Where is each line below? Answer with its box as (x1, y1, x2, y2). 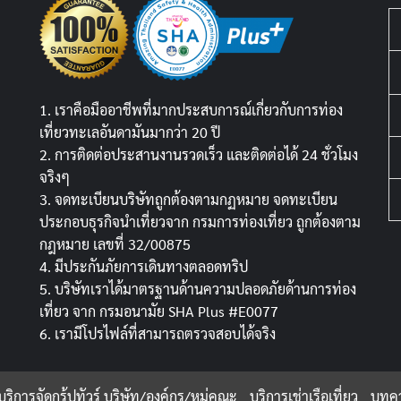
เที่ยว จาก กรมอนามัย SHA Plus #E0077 (39, 301, 278, 320)
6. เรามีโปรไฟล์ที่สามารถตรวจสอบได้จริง (39, 323, 276, 343)
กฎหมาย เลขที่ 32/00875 (39, 234, 191, 253)
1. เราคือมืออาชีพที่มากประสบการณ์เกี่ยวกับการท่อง (39, 99, 343, 119)
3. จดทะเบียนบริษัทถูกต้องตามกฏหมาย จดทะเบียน (39, 189, 337, 209)
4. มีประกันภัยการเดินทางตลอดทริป (39, 256, 248, 276)
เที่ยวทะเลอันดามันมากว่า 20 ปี (39, 122, 220, 141)
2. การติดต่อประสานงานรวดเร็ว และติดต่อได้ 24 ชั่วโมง (39, 144, 358, 164)
